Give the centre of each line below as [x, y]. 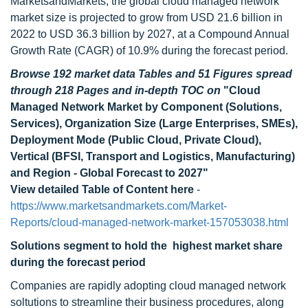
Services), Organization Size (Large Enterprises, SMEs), [154, 123]
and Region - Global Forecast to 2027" [109, 173]
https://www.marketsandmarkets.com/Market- [119, 206]
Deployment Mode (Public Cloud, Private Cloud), [136, 140]
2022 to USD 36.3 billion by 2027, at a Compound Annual [150, 34]
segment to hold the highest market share [173, 246]
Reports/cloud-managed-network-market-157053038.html [150, 222]
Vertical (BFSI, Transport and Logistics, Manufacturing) [153, 156]
